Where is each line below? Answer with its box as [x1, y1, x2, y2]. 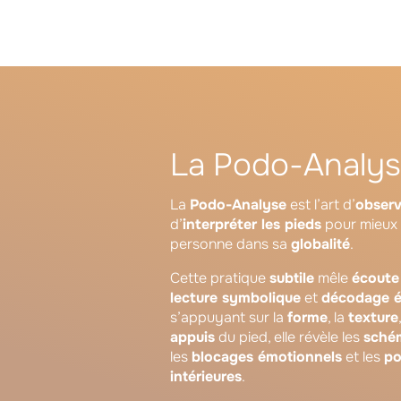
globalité [291, 234, 350, 253]
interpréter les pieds [183, 214, 321, 234]
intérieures [170, 366, 242, 386]
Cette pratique [170, 268, 269, 287]
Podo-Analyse [190, 194, 286, 214]
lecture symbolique [170, 287, 301, 307]
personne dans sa [170, 234, 291, 253]
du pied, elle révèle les [215, 327, 363, 346]
